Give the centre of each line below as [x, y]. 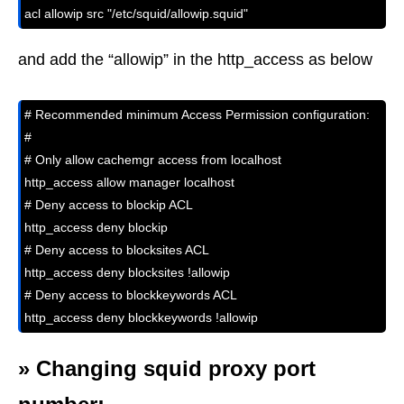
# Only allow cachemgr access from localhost [153, 160]
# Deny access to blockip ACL [109, 205]
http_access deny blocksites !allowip [127, 273]
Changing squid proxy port [176, 369]
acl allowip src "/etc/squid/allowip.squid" [136, 14]
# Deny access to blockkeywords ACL [131, 295]
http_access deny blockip [96, 228]
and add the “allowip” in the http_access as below [195, 60]
